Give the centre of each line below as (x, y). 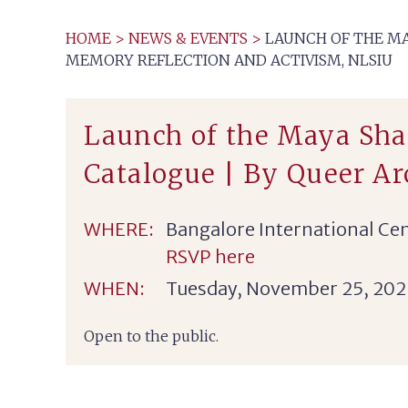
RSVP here (210, 256)
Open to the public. (151, 336)
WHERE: (119, 229)
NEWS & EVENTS (188, 38)
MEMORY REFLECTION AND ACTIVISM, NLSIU (229, 60)
